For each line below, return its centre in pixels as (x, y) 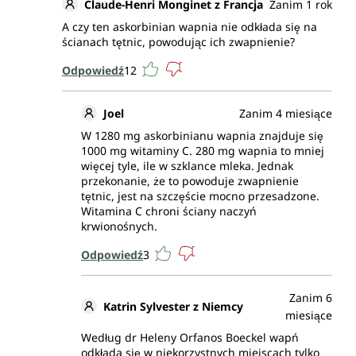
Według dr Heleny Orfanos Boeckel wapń (190, 338)
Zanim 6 (311, 298)
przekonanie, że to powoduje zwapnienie (190, 181)
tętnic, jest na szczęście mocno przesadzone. (200, 196)
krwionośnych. (119, 226)
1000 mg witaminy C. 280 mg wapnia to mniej (203, 151)
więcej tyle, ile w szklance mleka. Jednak (187, 166)
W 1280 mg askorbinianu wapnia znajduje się (202, 136)
